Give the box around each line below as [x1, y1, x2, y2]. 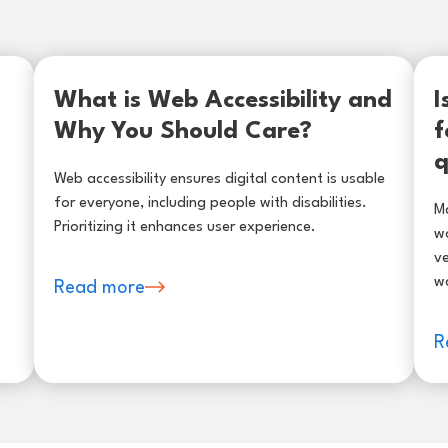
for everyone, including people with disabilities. [53, 195, 367, 211]
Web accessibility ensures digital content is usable [53, 171, 385, 187]
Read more [53, 278, 145, 297]
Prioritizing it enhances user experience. [53, 219, 316, 235]
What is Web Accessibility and [53, 88, 392, 113]
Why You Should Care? [53, 119, 312, 144]
